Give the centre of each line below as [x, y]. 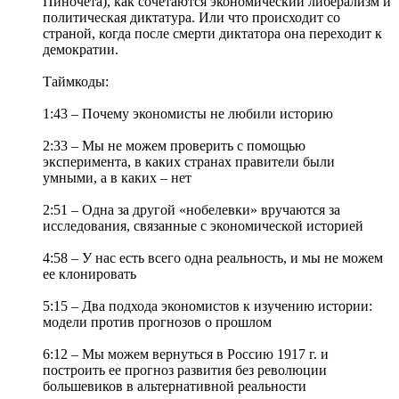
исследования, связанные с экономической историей [203, 226]
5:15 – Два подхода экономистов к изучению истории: [208, 306]
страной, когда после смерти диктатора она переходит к [212, 34]
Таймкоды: [76, 82]
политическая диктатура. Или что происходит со [191, 18]
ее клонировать [90, 274]
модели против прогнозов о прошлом [157, 322]
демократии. [81, 50]
